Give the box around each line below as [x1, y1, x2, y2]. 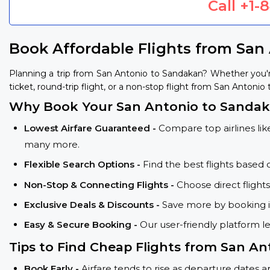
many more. [24, 138, 80, 150]
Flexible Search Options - [24, 159, 143, 171]
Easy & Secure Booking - [24, 219, 140, 231]
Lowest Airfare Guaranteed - [24, 122, 159, 134]
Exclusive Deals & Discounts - [24, 198, 162, 210]
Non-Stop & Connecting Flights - [24, 178, 177, 190]
